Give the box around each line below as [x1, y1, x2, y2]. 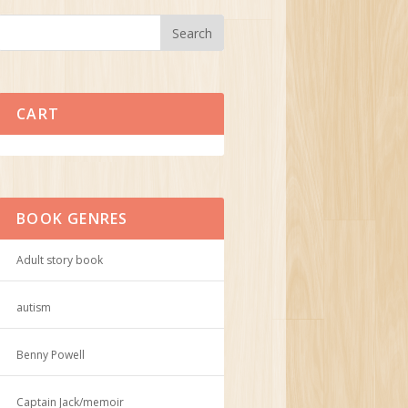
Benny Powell [16, 346, 86, 362]
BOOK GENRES [16, 208, 128, 229]
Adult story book [16, 251, 104, 268]
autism [16, 299, 52, 315]
